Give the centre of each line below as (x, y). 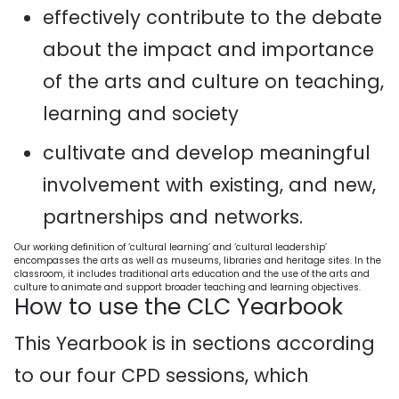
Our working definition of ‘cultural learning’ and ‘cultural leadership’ (171, 247)
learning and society (141, 114)
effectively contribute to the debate (212, 17)
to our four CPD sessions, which (162, 375)
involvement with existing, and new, (209, 185)
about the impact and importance (208, 49)
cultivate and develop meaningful (207, 153)
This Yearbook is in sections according (195, 343)
